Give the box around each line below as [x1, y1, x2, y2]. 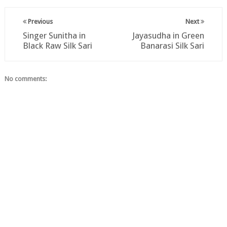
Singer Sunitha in [22, 30, 86, 41]
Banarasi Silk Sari [140, 41, 205, 51]
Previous [26, 18, 53, 26]
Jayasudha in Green [132, 30, 205, 41]
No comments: [4, 75, 47, 83]
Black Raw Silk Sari [22, 41, 92, 51]
